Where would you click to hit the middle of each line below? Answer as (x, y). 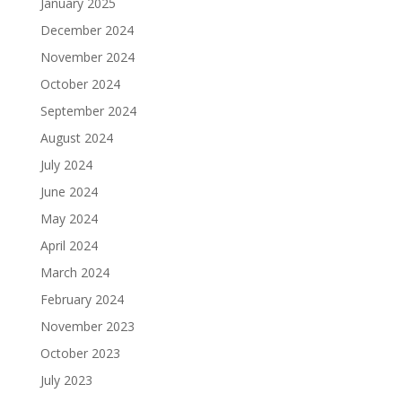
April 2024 (69, 246)
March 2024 (74, 273)
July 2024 (66, 165)
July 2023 (66, 380)
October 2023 (80, 354)
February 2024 (82, 300)
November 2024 (87, 57)
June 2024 (69, 192)
